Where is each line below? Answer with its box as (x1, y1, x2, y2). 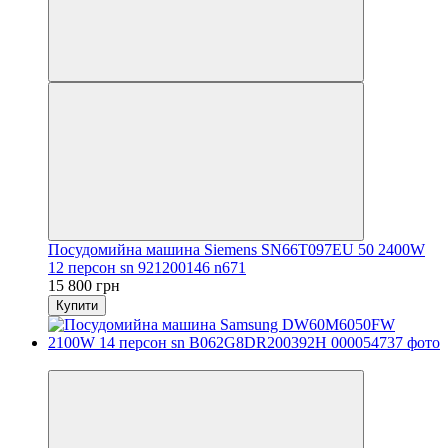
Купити (56, 297, 98, 313)
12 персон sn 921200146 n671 (48, 258, 246, 276)
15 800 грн (48, 276, 120, 294)
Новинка (48, 351, 109, 369)
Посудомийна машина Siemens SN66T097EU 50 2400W (48, 240, 425, 258)
